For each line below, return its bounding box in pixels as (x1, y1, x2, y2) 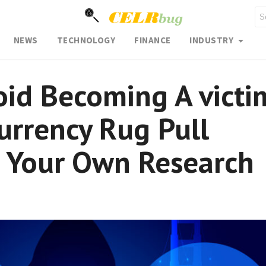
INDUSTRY (189, 34, 236, 46)
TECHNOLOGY (56, 34, 116, 46)
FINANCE (134, 34, 171, 46)
